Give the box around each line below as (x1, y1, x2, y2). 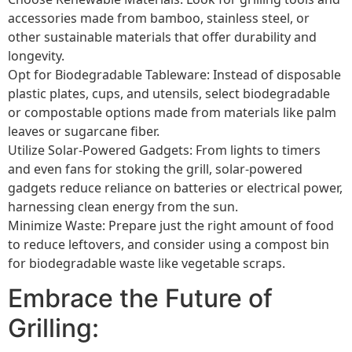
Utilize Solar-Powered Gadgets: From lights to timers (8, 141, 321, 159)
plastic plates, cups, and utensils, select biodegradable (8, 84, 330, 102)
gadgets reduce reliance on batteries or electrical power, (8, 178, 343, 196)
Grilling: (8, 313, 99, 344)
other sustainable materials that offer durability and (8, 27, 317, 46)
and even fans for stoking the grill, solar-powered (8, 159, 302, 178)
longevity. (8, 46, 64, 64)
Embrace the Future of (8, 283, 273, 314)
